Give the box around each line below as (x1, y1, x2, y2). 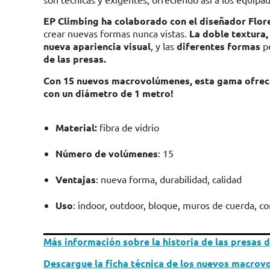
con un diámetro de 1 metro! (43, 87, 174, 99)
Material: (55, 121, 97, 134)
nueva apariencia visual (43, 40, 151, 52)
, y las (151, 40, 177, 52)
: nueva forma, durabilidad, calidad (96, 173, 242, 185)
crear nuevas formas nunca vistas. (43, 27, 189, 39)
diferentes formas (177, 40, 260, 52)
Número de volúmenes (55, 147, 158, 160)
